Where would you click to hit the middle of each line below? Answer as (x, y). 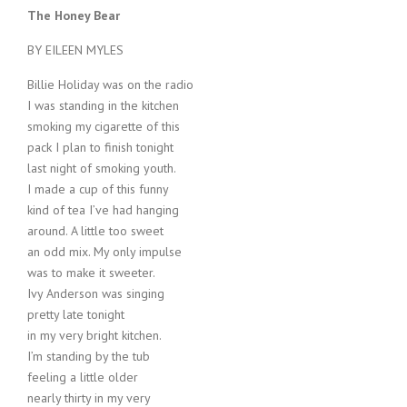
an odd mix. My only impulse (104, 252)
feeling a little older (83, 377)
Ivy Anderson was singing (96, 293)
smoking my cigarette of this (104, 126)
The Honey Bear (74, 15)
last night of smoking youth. (102, 168)
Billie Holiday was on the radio (110, 84)
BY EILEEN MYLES (75, 50)
